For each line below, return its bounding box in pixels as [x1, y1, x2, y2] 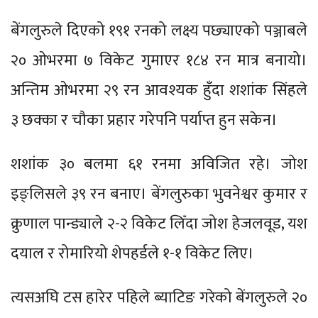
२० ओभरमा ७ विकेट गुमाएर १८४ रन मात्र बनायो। [11, 47, 307, 74]
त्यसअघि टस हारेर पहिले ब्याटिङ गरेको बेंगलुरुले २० [11, 284, 307, 311]
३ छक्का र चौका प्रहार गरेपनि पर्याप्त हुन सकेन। [11, 106, 278, 133]
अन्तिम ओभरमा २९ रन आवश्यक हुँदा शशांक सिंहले [11, 77, 307, 104]
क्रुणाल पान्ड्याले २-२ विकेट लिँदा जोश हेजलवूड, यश [11, 210, 307, 237]
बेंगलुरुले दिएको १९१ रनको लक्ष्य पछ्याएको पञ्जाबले [11, 17, 307, 44]
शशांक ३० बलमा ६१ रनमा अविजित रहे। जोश [11, 150, 307, 177]
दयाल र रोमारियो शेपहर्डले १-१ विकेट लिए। [11, 240, 254, 267]
